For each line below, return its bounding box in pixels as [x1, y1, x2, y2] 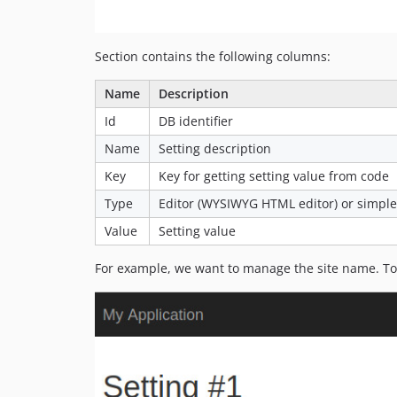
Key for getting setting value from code [159, 167, 389, 185]
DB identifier [159, 113, 233, 130]
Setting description [159, 140, 271, 158]
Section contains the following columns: [95, 48, 331, 66]
